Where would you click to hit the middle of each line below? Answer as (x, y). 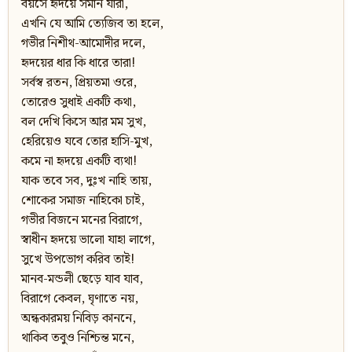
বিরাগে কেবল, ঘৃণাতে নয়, (80, 299)
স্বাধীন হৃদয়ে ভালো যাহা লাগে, (88, 240)
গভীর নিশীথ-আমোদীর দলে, (83, 44)
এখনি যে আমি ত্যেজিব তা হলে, (92, 24)
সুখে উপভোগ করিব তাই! (78, 260)
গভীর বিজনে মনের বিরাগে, (82, 221)
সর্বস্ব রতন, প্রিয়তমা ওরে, (79, 83)
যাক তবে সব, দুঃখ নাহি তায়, (86, 181)
